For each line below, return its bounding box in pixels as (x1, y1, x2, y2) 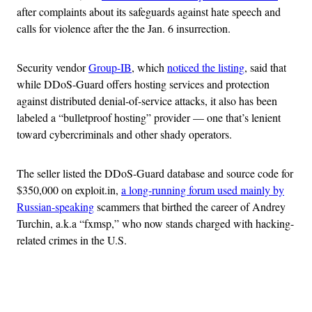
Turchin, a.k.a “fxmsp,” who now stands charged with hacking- (17, 215, 294, 231)
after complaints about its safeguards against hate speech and (17, 3, 281, 19)
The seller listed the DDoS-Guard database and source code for (17, 165, 293, 180)
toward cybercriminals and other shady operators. (17, 126, 232, 141)
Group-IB (88, 59, 132, 75)
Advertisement (155, 281, 219, 297)
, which (132, 59, 167, 75)
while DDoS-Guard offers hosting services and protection (17, 76, 270, 91)
